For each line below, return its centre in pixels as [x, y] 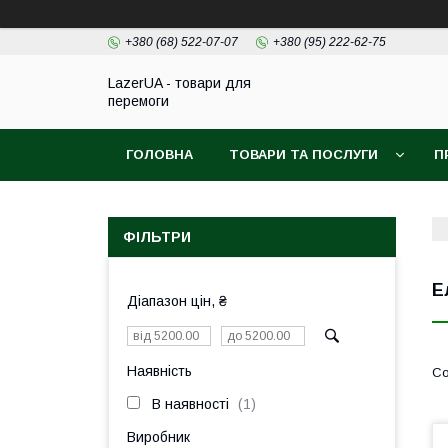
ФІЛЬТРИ [157, 237]
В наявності [190, 404]
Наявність [159, 371]
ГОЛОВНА [159, 154]
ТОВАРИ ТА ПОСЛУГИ [303, 154]
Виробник [158, 437]
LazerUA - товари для [179, 83]
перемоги [138, 101]
